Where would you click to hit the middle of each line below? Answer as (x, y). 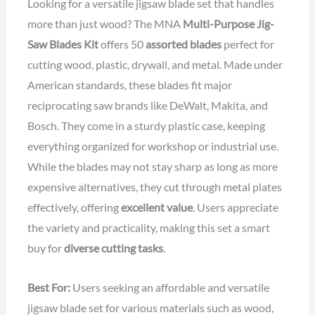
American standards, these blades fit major (129, 85)
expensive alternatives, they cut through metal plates (154, 187)
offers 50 (122, 44)
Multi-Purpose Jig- (228, 24)
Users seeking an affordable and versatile (169, 287)
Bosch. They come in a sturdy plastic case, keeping (146, 126)
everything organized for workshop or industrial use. (153, 146)
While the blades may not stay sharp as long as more (152, 167)
